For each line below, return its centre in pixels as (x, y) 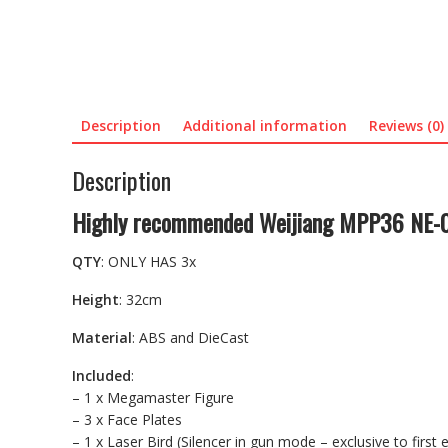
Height (95, 299)
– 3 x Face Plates (127, 419)
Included (101, 375)
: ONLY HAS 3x (148, 261)
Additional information (265, 126)
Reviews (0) (406, 126)
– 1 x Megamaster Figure (153, 397)
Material (102, 337)
